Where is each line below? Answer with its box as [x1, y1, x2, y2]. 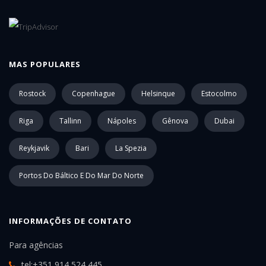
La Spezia [115, 143, 147, 154]
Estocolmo [201, 88, 237, 99]
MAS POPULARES [9, 59, 81, 70]
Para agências [9, 239, 63, 251]
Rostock [19, 88, 46, 99]
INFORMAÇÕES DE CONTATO [9, 216, 132, 227]
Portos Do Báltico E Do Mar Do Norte [19, 170, 144, 181]
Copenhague [72, 88, 115, 99]
